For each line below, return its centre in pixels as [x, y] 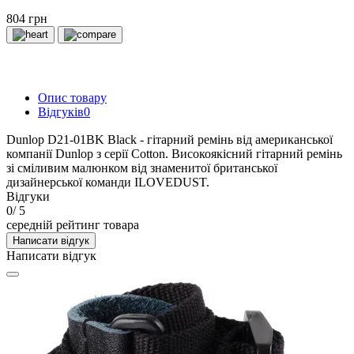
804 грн [27, 18]
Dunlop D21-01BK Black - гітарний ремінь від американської [169, 139]
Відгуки [28, 196]
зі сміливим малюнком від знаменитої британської [142, 168]
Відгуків [61, 111]
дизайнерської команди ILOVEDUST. [108, 182]
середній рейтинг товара [73, 224]
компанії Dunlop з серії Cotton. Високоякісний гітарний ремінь [174, 153]
